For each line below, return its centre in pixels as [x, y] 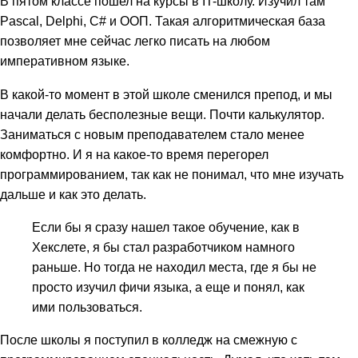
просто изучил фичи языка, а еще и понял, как [168, 286]
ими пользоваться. [87, 306]
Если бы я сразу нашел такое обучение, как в [166, 227]
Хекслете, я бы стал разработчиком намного [163, 247]
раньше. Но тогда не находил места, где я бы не [174, 267]
